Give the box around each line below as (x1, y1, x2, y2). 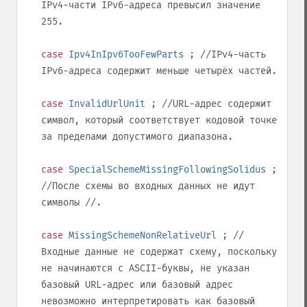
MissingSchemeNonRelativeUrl (69, 230, 217, 241)
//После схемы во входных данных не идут (41, 180, 255, 192)
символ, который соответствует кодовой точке (41, 114, 277, 126)
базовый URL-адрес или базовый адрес (41, 279, 233, 291)
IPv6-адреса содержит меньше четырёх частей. (41, 65, 277, 77)
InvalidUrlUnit (69, 98, 145, 110)
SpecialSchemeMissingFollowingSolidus (69, 164, 266, 175)
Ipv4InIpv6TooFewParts (69, 49, 184, 60)
